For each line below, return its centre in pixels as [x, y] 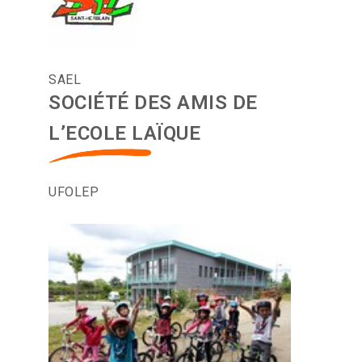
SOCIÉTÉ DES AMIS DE [153, 103]
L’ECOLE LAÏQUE [124, 134]
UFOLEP [74, 192]
